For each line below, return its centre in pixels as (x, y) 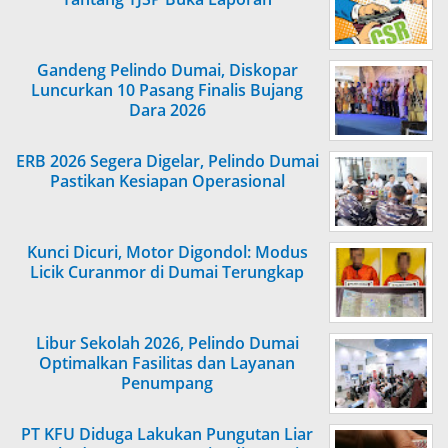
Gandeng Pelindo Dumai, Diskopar (167, 70)
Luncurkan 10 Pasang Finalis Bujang (167, 90)
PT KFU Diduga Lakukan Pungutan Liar (167, 434)
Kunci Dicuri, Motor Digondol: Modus (167, 252)
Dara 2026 (167, 110)
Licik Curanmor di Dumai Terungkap (167, 272)
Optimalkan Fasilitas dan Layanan (167, 363)
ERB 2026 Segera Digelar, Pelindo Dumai (167, 161)
